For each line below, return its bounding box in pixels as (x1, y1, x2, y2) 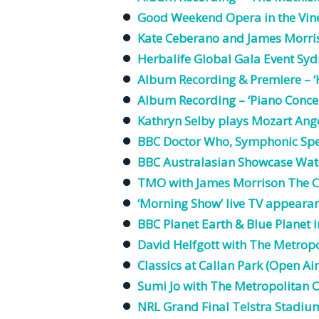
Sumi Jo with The (137, 278, 234, 295)
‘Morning (137, 195, 191, 212)
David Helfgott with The (137, 236, 273, 253)
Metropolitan (234, 278, 309, 295)
